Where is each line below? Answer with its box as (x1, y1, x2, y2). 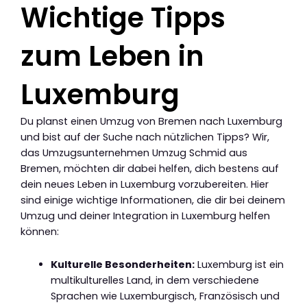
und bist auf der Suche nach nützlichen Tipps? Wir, (21, 130, 269, 144)
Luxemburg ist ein (194, 258, 284, 272)
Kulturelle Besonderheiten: (50, 258, 195, 272)
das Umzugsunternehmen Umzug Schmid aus (21, 145, 247, 160)
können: (21, 224, 59, 238)
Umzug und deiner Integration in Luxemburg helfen (21, 208, 270, 223)
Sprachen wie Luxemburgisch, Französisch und (50, 289, 280, 304)
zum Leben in (21, 36, 204, 75)
